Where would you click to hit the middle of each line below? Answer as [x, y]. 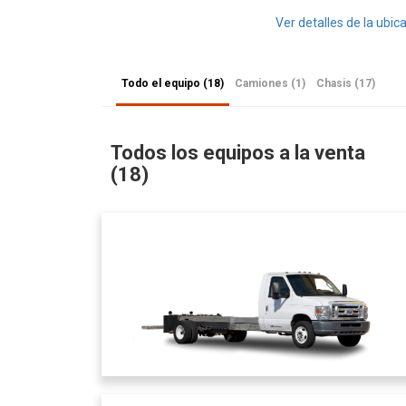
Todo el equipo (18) [173, 83]
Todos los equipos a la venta [238, 153]
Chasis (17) [346, 83]
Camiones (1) [270, 83]
